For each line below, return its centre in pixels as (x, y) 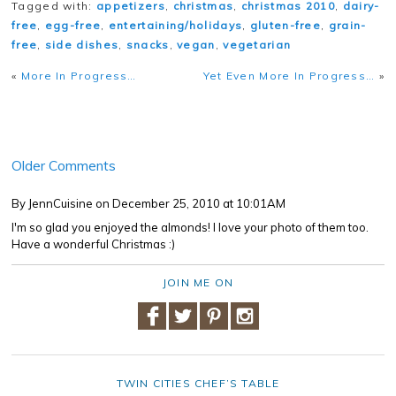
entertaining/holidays (175, 26)
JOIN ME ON (198, 283)
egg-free (73, 26)
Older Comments (64, 166)
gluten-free (286, 26)
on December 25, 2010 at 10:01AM (190, 204)
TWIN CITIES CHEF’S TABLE (198, 384)
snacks (148, 45)
